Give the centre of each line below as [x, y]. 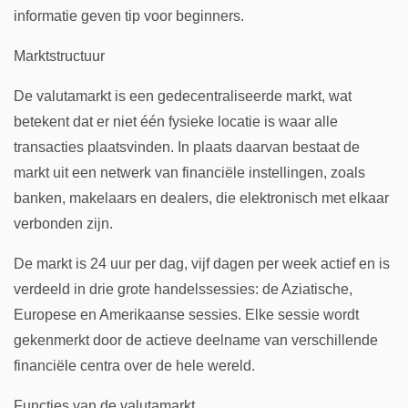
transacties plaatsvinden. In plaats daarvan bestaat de [187, 147]
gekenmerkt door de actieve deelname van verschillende [196, 340]
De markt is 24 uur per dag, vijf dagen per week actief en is [202, 264]
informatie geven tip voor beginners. [129, 16]
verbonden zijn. [63, 224]
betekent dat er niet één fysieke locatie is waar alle [176, 122]
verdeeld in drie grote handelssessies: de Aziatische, [183, 289]
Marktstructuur [59, 56]
